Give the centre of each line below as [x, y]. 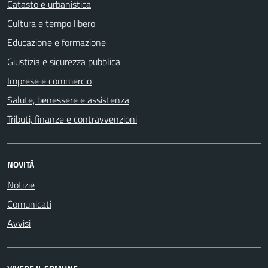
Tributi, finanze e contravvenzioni [72, 119]
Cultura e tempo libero [51, 23]
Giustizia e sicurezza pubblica [64, 61]
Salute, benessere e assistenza [68, 100]
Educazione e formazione [57, 42]
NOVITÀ [21, 164]
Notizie [21, 185]
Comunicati [29, 204]
